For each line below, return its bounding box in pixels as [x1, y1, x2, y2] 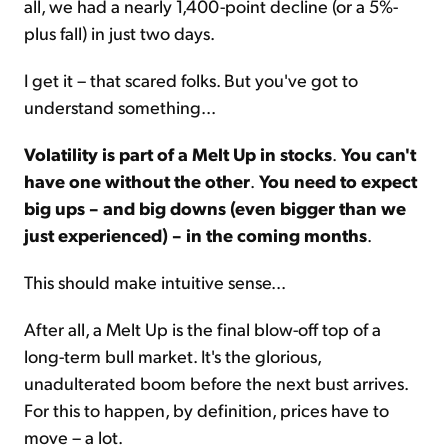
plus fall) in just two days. [24, 21, 215, 45]
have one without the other [24, 169, 250, 193]
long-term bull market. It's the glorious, [24, 344, 321, 368]
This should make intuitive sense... [24, 270, 286, 294]
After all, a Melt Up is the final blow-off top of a [24, 317, 381, 341]
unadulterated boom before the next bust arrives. [24, 371, 408, 395]
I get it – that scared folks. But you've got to [24, 68, 358, 92]
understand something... [24, 95, 216, 119]
